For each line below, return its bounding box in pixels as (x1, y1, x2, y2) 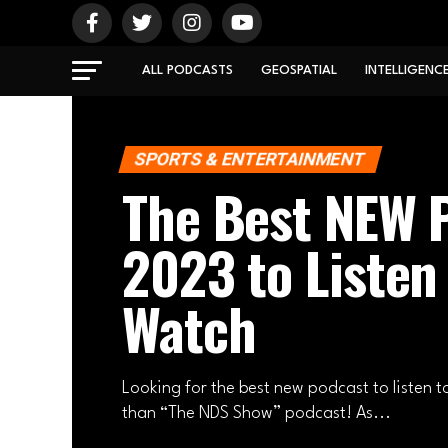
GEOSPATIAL (260, 64, 337, 77)
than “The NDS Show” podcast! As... (122, 405, 391, 422)
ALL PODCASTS (141, 64, 233, 77)
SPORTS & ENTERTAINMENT (132, 149, 368, 169)
